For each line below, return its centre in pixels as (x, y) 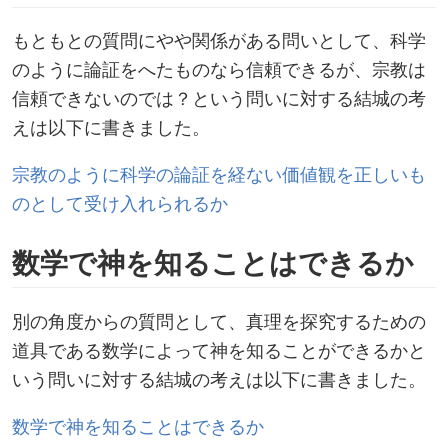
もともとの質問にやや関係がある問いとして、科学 (219, 40)
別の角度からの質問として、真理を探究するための (219, 320)
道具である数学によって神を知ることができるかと (219, 349)
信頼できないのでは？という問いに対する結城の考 (219, 98)
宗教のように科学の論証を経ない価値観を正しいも (219, 174)
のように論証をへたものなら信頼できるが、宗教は (219, 69)
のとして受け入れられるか (120, 203)
